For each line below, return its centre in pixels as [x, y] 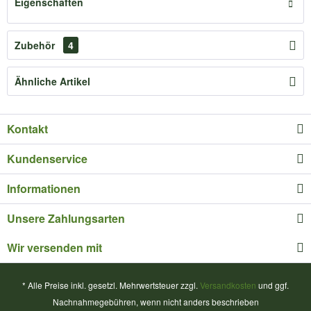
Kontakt [27, 129]
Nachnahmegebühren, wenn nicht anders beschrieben [155, 302]
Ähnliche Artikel [52, 81]
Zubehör [36, 45]
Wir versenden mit [54, 247]
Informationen [44, 188]
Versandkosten [228, 285]
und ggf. [272, 285]
